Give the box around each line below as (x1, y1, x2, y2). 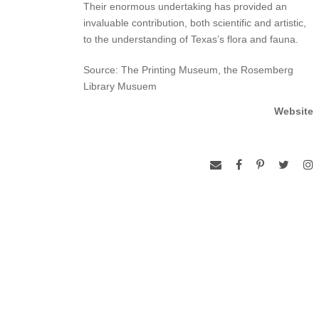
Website (274, 105, 314, 117)
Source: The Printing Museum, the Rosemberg (83, 63, 293, 75)
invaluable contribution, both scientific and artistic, (83, 16, 306, 28)
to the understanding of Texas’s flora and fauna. (83, 33, 298, 45)
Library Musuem (83, 80, 157, 92)
